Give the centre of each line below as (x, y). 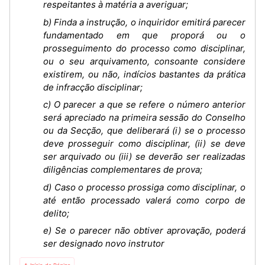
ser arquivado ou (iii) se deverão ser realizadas (144, 156)
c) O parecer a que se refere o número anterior (144, 104)
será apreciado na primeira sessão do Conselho (144, 117)
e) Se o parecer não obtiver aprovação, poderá (144, 230)
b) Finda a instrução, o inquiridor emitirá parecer (144, 22)
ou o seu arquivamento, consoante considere (144, 61)
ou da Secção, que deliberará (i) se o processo (144, 130)
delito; (56, 213)
